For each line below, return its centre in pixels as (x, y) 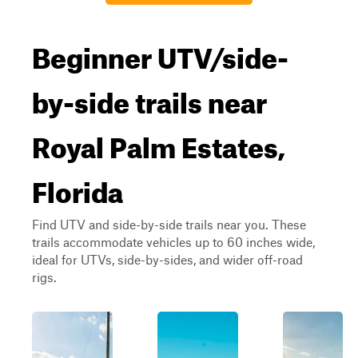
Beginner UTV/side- (160, 53)
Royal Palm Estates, (159, 142)
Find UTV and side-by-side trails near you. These (169, 224)
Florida (78, 187)
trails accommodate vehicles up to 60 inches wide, (173, 242)
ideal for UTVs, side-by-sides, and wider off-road (167, 259)
